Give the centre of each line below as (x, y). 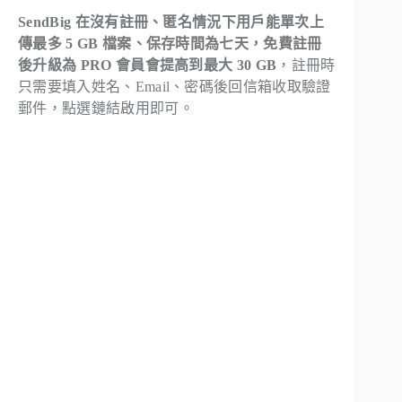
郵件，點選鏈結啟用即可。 (106, 108)
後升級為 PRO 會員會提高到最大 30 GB (148, 65)
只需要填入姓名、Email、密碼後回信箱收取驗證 (175, 86)
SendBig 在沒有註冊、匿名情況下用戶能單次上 (171, 22)
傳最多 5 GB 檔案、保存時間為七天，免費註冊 (170, 43)
